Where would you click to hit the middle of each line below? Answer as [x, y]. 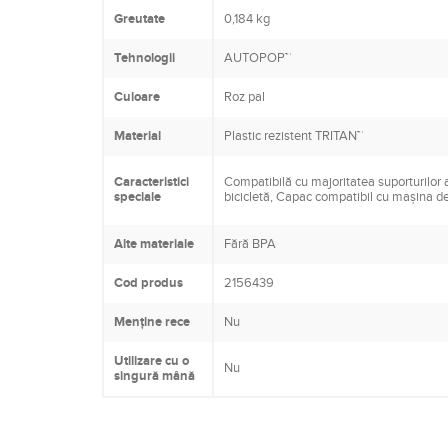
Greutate [139, 19]
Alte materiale [154, 244]
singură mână [154, 376]
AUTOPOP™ [257, 58]
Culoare [137, 97]
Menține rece [152, 322]
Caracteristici [151, 182]
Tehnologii [144, 58]
